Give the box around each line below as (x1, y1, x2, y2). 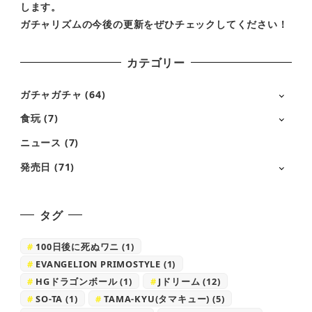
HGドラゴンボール (36, 274, 118, 288)
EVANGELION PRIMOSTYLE (36, 257, 162, 270)
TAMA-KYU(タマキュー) (104, 292, 210, 305)
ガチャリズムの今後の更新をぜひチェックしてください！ (19, 17, 288, 31)
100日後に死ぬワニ (36, 240, 120, 253)
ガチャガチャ (19, 87, 82, 101)
